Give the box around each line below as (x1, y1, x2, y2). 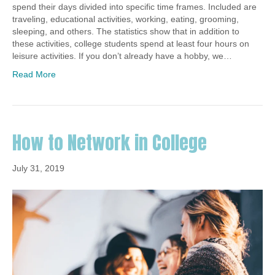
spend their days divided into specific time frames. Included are (12, 2, 257, 12)
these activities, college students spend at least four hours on (12, 39, 249, 49)
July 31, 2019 (12, 163, 64, 174)
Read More (12, 69, 56, 80)
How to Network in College (12, 129, 207, 157)
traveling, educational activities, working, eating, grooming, (12, 14, 239, 25)
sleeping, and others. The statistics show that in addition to (12, 26, 239, 37)
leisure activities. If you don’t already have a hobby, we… (12, 51, 232, 61)
